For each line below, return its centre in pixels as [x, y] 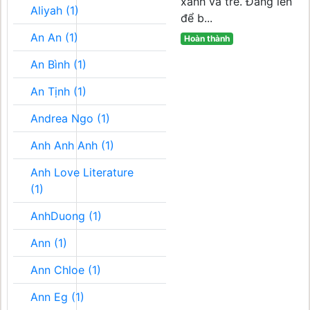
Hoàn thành [207, 38]
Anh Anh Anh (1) [72, 145]
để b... [197, 18]
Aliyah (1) [55, 10]
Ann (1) [49, 243]
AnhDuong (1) [66, 216]
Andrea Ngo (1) [70, 118]
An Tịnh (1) [58, 91]
